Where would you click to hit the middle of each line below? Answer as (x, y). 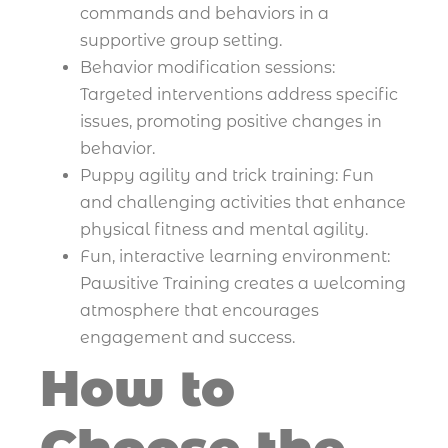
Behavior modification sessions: (207, 67)
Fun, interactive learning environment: (235, 256)
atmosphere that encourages (199, 310)
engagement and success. (187, 337)
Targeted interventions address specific (239, 94)
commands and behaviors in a (204, 13)
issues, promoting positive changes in (231, 121)
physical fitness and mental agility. (224, 229)
